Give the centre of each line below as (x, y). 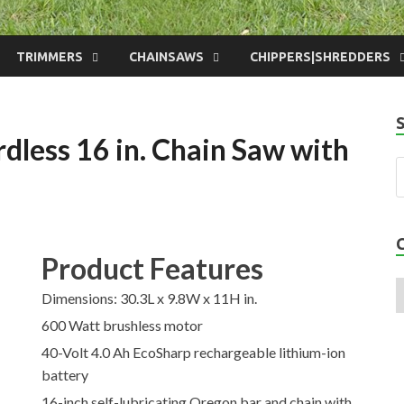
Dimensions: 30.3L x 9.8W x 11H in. (150, 298)
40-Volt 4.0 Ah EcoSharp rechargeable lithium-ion (194, 352)
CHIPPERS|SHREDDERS (320, 56)
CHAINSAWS (166, 56)
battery (65, 374)
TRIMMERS (50, 56)
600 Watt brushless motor (123, 325)
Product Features (153, 268)
